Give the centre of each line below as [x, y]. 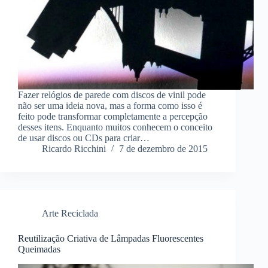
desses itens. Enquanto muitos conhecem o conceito [115, 127]
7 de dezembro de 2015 [163, 149]
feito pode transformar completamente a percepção [113, 117]
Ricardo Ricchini [74, 149]
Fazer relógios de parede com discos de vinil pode [112, 95]
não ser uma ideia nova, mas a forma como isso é [110, 106]
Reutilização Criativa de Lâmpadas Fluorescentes [111, 239]
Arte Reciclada [70, 214]
